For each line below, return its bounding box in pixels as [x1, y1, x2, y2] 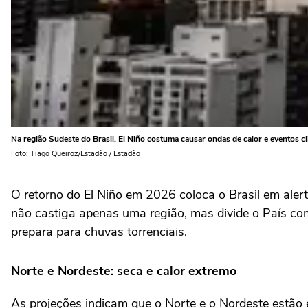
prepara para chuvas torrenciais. [11, 223, 187, 240]
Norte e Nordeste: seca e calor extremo [11, 263, 236, 279]
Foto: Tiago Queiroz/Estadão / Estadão [11, 148, 140, 159]
